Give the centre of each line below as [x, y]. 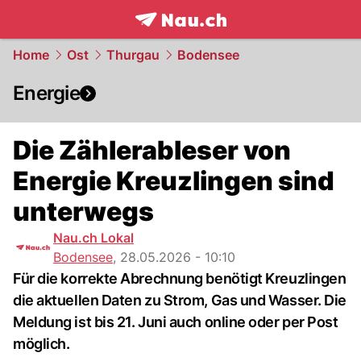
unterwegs [83, 212]
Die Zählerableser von [152, 150]
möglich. [41, 344]
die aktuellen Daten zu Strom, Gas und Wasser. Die [180, 300]
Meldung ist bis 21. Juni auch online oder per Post [176, 322]
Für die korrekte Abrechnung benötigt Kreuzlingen [180, 278]
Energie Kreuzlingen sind [174, 181]
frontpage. [170, 37]
